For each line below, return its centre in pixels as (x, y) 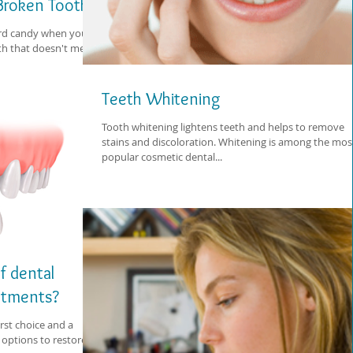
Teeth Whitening (161, 99)
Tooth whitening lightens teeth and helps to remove (223, 127)
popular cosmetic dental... (162, 157)
